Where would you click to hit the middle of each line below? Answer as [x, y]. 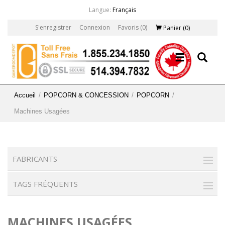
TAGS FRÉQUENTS [45, 184]
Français [124, 10]
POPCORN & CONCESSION [86, 95]
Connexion [94, 27]
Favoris [128, 27]
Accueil [25, 95]
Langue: [100, 10]
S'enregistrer [53, 27]
